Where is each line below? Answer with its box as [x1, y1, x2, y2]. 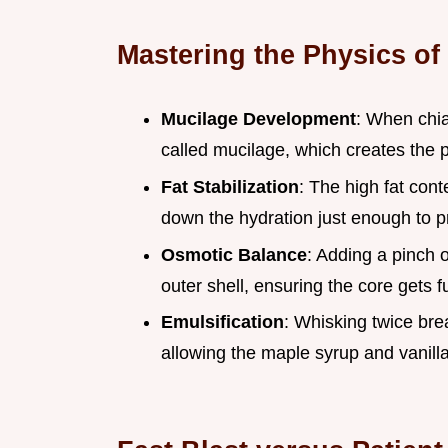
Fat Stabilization [161, 176, 299, 197]
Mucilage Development [161, 109, 356, 130]
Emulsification [161, 312, 284, 333]
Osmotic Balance [161, 244, 307, 265]
